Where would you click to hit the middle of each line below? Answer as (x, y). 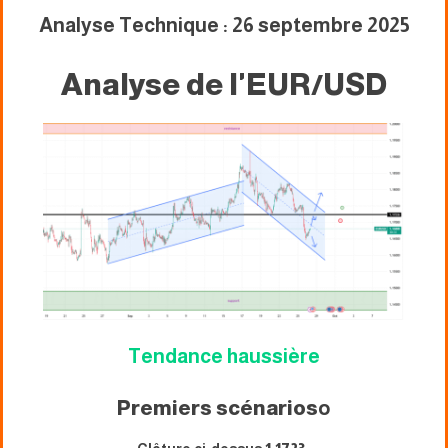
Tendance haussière (224, 356)
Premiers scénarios (217, 408)
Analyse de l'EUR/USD (224, 85)
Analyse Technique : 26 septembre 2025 (224, 25)
